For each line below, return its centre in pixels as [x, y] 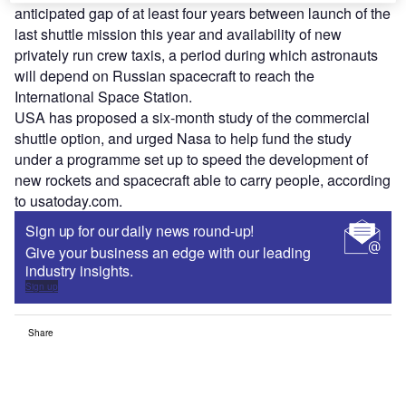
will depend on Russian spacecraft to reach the [164, 76]
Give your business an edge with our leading [168, 253]
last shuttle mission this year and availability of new [178, 34]
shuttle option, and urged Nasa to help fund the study [183, 139]
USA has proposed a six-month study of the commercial [192, 118]
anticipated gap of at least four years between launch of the [203, 14]
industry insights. [79, 271]
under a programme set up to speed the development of [191, 159]
